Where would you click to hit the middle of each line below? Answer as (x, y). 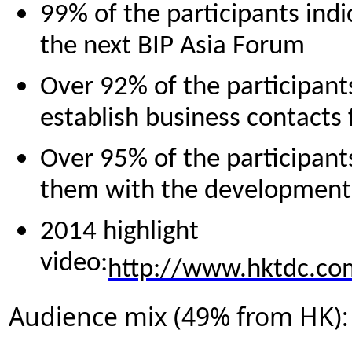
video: (74, 266)
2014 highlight (119, 232)
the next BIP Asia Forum (172, 49)
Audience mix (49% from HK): (179, 316)
